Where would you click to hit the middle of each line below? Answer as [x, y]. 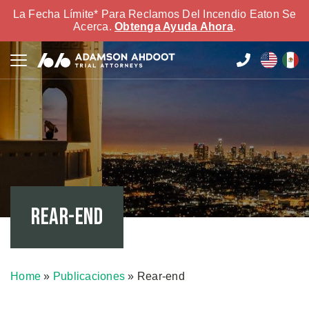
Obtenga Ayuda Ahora [174, 27]
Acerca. [94, 27]
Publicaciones [89, 276]
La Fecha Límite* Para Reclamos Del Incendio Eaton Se [154, 14]
